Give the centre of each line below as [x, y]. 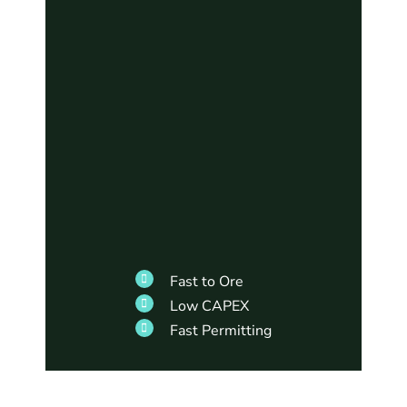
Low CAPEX [209, 306]
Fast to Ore [206, 281]
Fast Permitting [220, 330]
